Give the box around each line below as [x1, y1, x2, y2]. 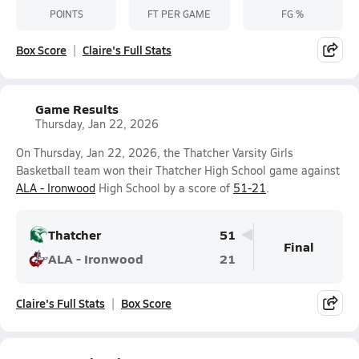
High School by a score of [95, 180, 233, 196]
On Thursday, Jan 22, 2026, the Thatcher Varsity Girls [16, 145, 293, 160]
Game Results [35, 99, 119, 118]
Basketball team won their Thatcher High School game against [16, 163, 340, 178]
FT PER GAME [147, 6, 212, 20]
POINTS [49, 6, 83, 20]
